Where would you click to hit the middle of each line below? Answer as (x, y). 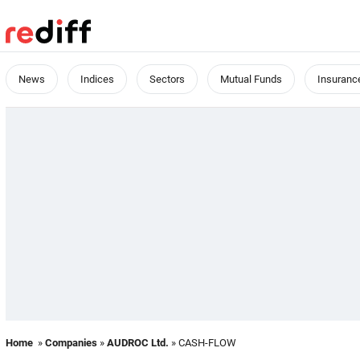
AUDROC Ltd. (138, 343)
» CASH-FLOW (202, 343)
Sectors (167, 79)
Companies (71, 343)
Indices (97, 79)
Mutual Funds (251, 79)
